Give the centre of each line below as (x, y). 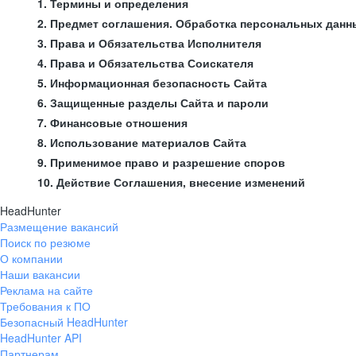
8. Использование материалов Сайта (142, 142)
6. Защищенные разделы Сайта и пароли (153, 103)
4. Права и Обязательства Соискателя (145, 63)
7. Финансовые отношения (112, 122)
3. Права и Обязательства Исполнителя (149, 43)
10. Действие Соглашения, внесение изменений (171, 182)
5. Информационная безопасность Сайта (152, 83)
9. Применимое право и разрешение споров (161, 162)
